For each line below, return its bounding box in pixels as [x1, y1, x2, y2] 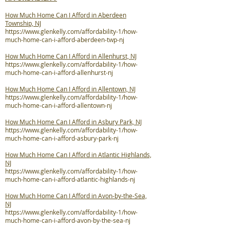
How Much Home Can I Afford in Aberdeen [5, 11, 126, 19]
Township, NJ [5, 19, 41, 27]
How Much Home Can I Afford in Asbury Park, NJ [5, 118, 142, 126]
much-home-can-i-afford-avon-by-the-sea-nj [5, 216, 130, 224]
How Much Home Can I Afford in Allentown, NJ [5, 85, 136, 93]
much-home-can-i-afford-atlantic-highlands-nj [5, 175, 135, 183]
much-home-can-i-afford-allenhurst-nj [5, 68, 113, 76]
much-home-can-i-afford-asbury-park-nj [5, 134, 119, 142]
